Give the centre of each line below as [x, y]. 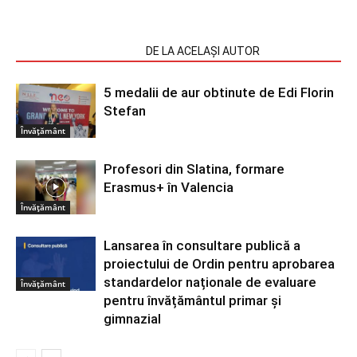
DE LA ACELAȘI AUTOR [203, 51]
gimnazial [132, 318]
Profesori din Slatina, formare [194, 169]
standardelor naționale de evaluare [210, 282]
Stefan [125, 110]
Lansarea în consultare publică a [202, 245]
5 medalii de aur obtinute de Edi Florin [219, 92]
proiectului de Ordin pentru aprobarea [219, 263]
